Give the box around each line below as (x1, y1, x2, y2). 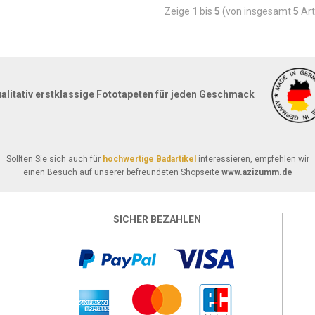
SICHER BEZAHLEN (112, 214, 201, 225)
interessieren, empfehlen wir (198, 154, 309, 164)
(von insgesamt (219, 6, 293, 17)
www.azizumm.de (221, 167, 292, 177)
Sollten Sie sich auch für (6, 154, 103, 164)
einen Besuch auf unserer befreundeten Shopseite (22, 167, 221, 177)
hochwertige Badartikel (102, 154, 196, 164)
